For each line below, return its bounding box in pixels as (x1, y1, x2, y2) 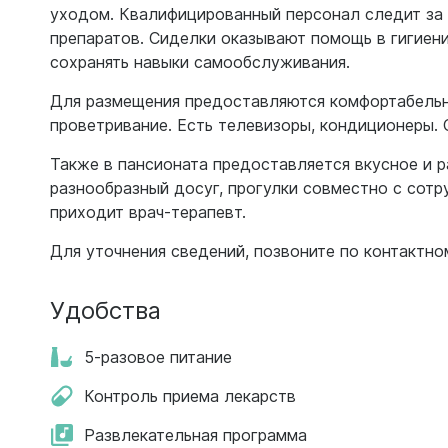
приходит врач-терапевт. (50, 201, 246, 223)
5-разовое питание (84, 346, 232, 368)
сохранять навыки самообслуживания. (50, 51, 350, 73)
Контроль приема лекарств (84, 385, 296, 407)
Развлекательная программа (84, 424, 307, 446)
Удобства (50, 293, 161, 326)
